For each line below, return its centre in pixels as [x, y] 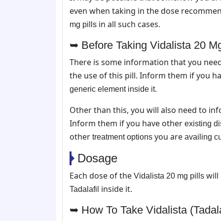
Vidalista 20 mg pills [169, 176]
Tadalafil [84, 189]
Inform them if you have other [127, 123]
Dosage [97, 158]
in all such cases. [129, 24]
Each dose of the [102, 175]
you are [168, 136]
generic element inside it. [113, 89]
